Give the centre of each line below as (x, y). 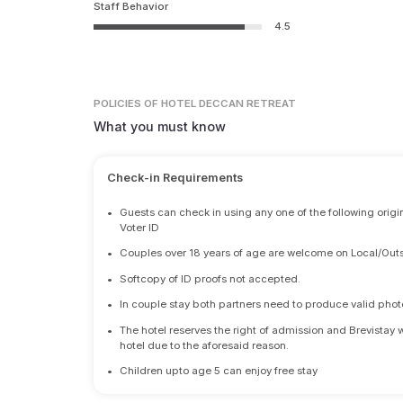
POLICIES (118, 104)
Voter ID (140, 227)
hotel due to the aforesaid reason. (205, 345)
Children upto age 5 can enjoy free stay (219, 371)
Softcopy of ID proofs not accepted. (210, 278)
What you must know (160, 127)
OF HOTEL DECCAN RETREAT (220, 104)
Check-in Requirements (175, 178)
